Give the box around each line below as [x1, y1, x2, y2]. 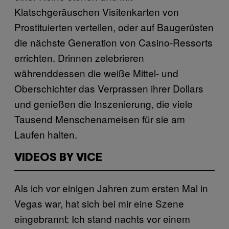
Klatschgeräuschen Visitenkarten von [14, 4, 179, 18]
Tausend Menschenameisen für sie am [14, 111, 185, 126]
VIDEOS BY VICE [14, 152, 102, 163]
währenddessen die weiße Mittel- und [14, 65, 178, 80]
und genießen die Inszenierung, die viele [14, 96, 193, 110]
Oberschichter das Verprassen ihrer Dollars [14, 81, 203, 95]
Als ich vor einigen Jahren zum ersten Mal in [14, 180, 208, 195]
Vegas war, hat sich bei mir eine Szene [14, 196, 184, 210]
